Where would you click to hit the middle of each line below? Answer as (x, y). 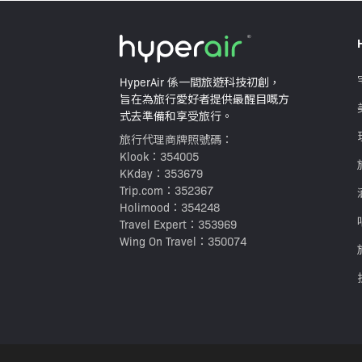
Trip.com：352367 (166, 189)
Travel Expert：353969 (178, 223)
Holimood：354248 (170, 206)
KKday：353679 (161, 173)
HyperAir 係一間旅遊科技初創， (200, 81)
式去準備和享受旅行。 (176, 115)
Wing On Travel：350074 (183, 240)
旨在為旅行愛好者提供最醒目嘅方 (204, 98)
